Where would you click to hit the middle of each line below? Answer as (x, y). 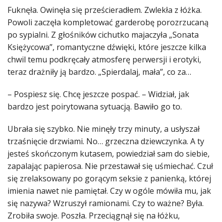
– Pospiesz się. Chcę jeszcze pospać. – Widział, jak (98, 94)
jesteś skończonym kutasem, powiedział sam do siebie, (109, 154)
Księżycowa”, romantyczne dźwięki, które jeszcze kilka (107, 47)
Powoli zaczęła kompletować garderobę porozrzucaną (108, 23)
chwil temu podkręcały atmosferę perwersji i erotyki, (104, 60)
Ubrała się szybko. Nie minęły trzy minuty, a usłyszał (104, 129)
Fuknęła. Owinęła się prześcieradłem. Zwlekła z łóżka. (105, 10)
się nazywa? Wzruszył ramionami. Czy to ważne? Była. (106, 203)
